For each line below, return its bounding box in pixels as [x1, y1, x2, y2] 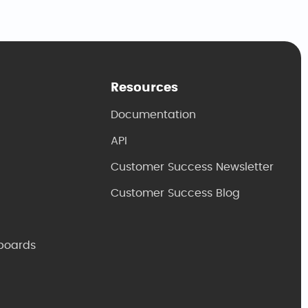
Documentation [110, 109, 196, 120]
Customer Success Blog [110, 187, 240, 199]
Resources [110, 81, 178, 94]
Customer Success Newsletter [110, 161, 274, 173]
